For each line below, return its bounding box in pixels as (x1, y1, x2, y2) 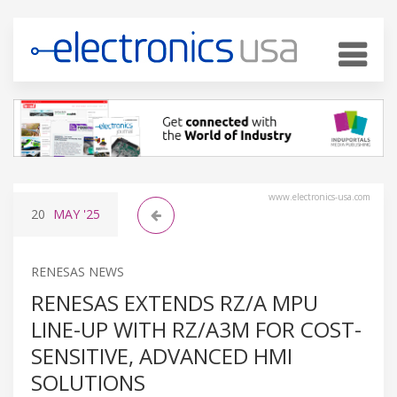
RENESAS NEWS (31, 262, 124, 280)
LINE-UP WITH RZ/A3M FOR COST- (31, 314, 362, 344)
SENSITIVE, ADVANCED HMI (31, 340, 292, 370)
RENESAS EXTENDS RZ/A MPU (31, 287, 318, 317)
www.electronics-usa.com (269, 190, 370, 203)
